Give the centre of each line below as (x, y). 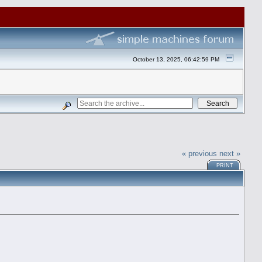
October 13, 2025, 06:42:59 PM (176, 59)
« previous (200, 153)
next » (230, 153)
